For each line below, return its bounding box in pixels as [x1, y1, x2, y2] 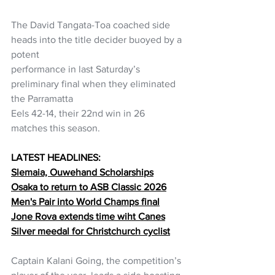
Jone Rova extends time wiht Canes [11, 211, 165, 222]
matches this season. [11, 122, 100, 133]
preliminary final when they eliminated [11, 78, 178, 89]
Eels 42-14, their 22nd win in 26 [11, 107, 147, 118]
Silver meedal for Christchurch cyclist [11, 225, 170, 236]
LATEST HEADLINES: [11, 152, 101, 163]
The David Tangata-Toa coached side [11, 19, 172, 30]
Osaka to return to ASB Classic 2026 [11, 181, 166, 192]
